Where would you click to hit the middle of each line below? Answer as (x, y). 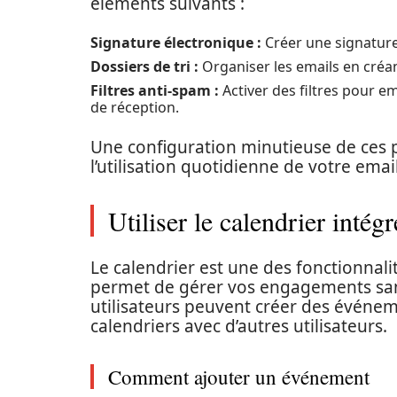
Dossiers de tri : (144, 66)
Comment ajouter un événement (239, 377)
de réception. (135, 107)
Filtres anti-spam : (155, 90)
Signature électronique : (176, 43)
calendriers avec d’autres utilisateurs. (239, 326)
